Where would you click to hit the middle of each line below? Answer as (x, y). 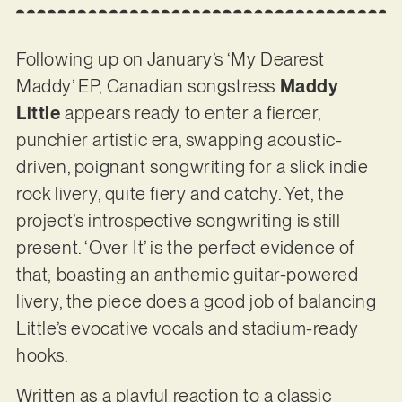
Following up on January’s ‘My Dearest (170, 60)
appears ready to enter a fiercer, (191, 114)
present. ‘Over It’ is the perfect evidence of (185, 248)
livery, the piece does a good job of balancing (196, 302)
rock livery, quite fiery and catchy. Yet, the (180, 194)
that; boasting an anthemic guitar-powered (187, 275)
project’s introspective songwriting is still (178, 221)
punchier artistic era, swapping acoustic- (179, 140)
